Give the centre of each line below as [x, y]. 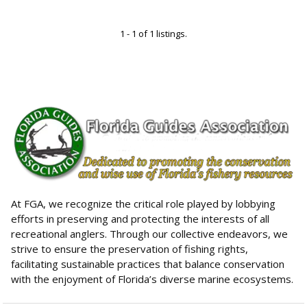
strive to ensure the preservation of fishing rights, [130, 248]
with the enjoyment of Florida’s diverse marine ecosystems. [152, 279]
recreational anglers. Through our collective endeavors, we [149, 233]
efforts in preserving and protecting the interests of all [140, 218]
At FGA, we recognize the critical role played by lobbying [143, 203]
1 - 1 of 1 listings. [153, 34]
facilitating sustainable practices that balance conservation [148, 263]
